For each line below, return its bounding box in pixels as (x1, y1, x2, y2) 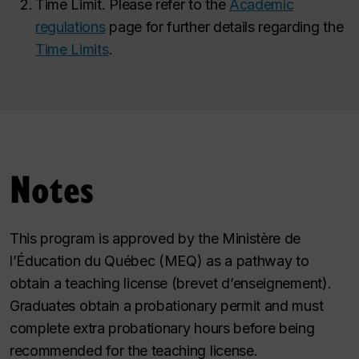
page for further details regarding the (105, 18, 344, 35)
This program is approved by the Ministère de (10, 230, 301, 247)
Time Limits (35, 40, 109, 58)
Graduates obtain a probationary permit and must (10, 297, 324, 314)
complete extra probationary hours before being (10, 320, 315, 337)
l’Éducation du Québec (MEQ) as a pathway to (10, 252, 309, 269)
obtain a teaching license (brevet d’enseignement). (10, 275, 332, 292)
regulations (35, 18, 106, 35)
